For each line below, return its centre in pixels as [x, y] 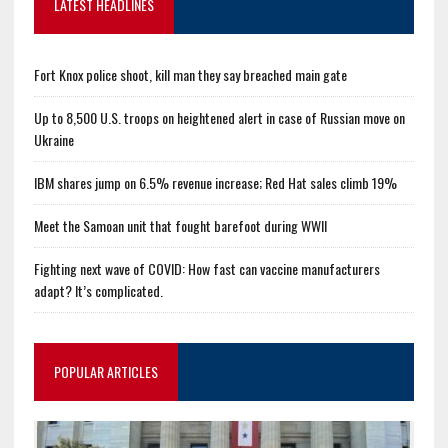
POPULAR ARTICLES [105, 371]
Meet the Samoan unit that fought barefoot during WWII [180, 225]
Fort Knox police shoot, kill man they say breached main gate [190, 74]
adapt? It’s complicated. [98, 290]
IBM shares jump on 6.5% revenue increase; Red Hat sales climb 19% [215, 182]
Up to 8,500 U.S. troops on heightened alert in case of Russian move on [219, 117]
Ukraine [53, 139]
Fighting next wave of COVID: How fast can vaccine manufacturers [206, 268]
